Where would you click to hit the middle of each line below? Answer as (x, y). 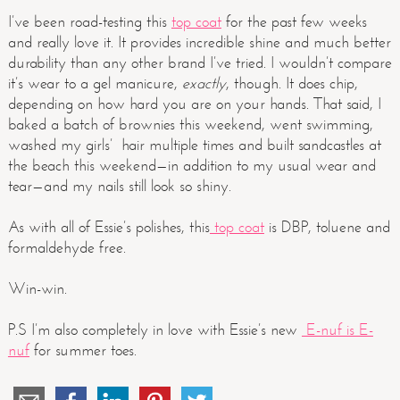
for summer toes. (83, 350)
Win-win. (37, 288)
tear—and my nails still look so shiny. (119, 186)
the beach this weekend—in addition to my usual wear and (192, 165)
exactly (204, 83)
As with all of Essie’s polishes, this (108, 227)
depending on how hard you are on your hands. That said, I (194, 104)
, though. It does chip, (292, 83)
